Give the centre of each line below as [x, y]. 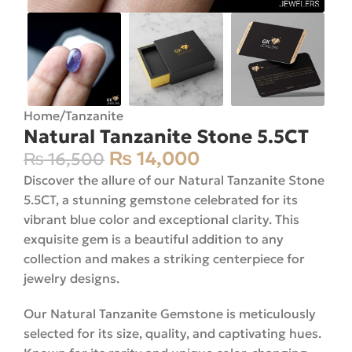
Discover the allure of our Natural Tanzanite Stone [174, 180]
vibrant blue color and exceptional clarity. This [161, 220]
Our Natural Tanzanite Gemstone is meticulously [170, 314]
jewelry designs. [71, 279]
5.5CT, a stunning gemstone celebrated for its [161, 200]
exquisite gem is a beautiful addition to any [154, 239]
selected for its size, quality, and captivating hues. [172, 334]
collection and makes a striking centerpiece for [164, 259]
